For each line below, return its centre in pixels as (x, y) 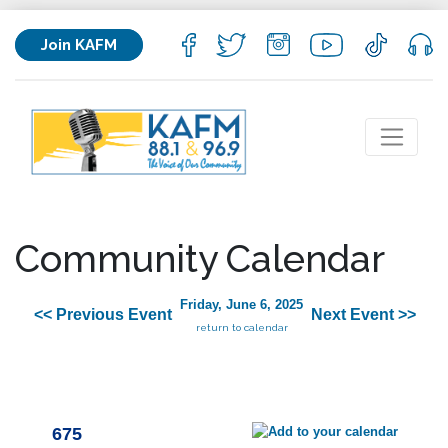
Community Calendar (200, 258)
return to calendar (241, 328)
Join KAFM (79, 44)
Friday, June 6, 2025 (241, 305)
